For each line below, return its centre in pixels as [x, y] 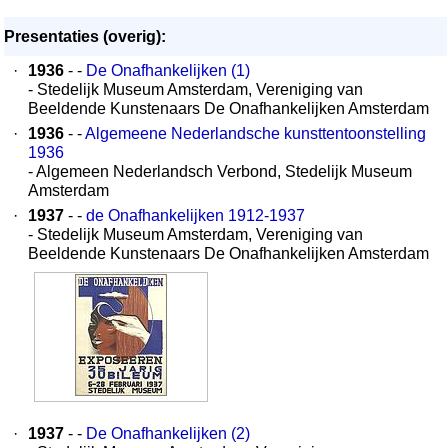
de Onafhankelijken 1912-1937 [195, 215]
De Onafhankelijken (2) [168, 433]
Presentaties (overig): [85, 36]
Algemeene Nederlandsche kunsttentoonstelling [255, 133]
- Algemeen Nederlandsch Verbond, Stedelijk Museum [220, 171]
